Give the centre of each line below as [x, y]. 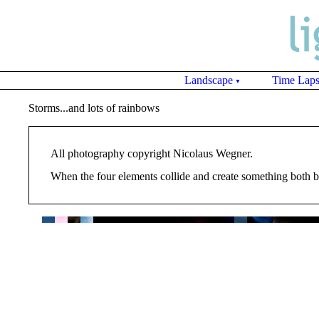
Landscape [209, 80]
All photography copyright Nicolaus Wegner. [152, 153]
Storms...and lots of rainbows [94, 108]
